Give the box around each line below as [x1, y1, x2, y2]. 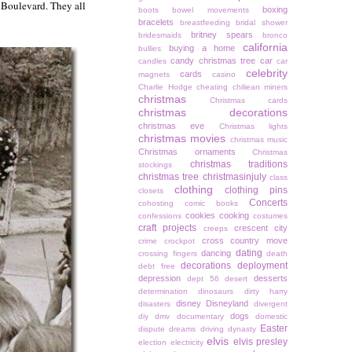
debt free [138, 262, 175, 271]
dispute [138, 324, 165, 334]
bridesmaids [138, 31, 181, 40]
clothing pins [225, 185, 288, 196]
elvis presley [233, 336, 288, 348]
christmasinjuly [202, 171, 266, 183]
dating [235, 247, 262, 259]
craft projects [138, 222, 197, 234]
